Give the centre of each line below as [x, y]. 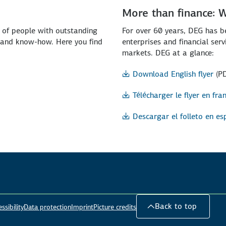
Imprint [82, 207]
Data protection [47, 207]
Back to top [176, 206]
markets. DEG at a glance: [168, 52]
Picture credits [115, 207]
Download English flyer [173, 74]
